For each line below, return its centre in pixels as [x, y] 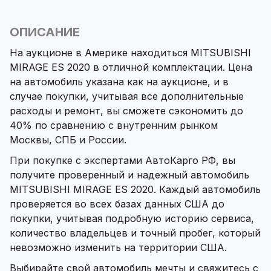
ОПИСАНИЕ [45, 32]
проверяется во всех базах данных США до [117, 204]
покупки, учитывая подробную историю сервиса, [132, 219]
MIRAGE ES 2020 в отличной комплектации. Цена [131, 67]
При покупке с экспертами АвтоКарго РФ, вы [122, 161]
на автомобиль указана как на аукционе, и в [119, 82]
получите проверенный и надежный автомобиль [129, 175]
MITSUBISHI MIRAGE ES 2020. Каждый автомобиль [135, 190]
